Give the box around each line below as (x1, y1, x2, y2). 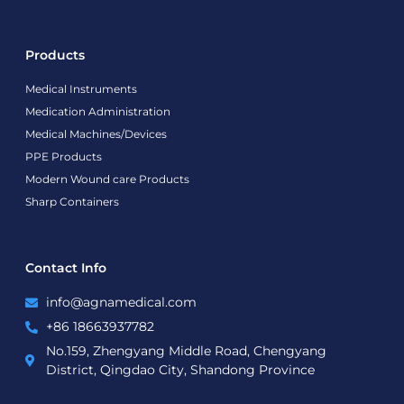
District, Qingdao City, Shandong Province (45, 362, 315, 379)
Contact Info (25, 260, 106, 277)
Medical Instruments (25, 82, 137, 96)
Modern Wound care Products (25, 172, 189, 187)
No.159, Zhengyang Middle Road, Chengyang (45, 343, 326, 360)
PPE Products (25, 150, 102, 164)
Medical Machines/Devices (25, 127, 167, 142)
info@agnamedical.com (45, 294, 197, 311)
